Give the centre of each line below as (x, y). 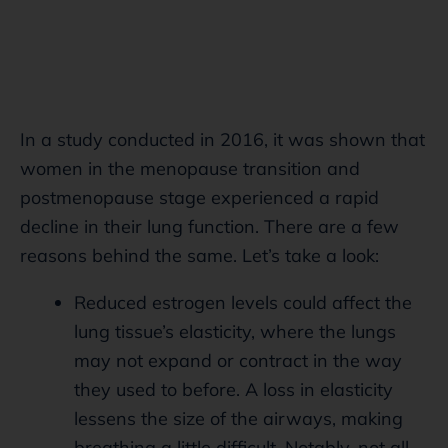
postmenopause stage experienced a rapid (199, 197)
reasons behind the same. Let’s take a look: (199, 255)
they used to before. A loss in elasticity (233, 389)
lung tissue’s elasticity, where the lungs (235, 331)
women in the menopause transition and (190, 168)
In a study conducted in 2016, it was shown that (222, 139)
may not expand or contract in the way (238, 360)
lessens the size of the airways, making (238, 418)
